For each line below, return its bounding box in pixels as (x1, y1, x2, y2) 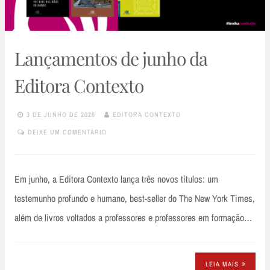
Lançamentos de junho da (14, 46, 207, 71)
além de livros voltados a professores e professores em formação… (14, 211, 252, 225)
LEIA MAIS (205, 259, 239, 268)
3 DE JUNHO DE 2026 (27, 110, 95, 119)
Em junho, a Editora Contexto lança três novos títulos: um (14, 172, 218, 186)
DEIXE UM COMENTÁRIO (28, 127, 107, 136)
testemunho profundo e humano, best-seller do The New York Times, (14, 192, 255, 206)
